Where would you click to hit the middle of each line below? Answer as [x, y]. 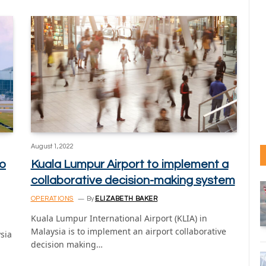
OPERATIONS [52, 198]
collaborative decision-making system [133, 180]
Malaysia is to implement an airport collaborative [128, 231]
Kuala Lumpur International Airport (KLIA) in [119, 218]
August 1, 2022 [52, 146]
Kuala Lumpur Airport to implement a [129, 164]
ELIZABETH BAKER [126, 198]
